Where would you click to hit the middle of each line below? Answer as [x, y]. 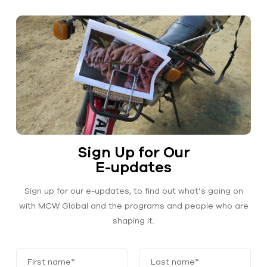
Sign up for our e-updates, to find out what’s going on [133, 191]
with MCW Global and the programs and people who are [133, 206]
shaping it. [133, 221]
